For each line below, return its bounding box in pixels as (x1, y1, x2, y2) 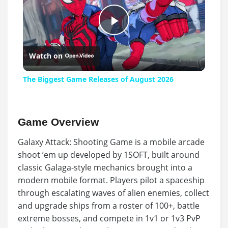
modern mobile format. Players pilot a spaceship (18, 175, 205, 186)
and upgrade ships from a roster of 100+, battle (18, 200, 199, 212)
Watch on (28, 51, 63, 61)
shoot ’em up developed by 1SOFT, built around (18, 149, 199, 161)
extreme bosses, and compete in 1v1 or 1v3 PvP (18, 213, 201, 224)
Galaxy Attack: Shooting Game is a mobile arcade (18, 136, 205, 148)
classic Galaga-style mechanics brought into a (18, 162, 192, 174)
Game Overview (18, 116, 99, 128)
